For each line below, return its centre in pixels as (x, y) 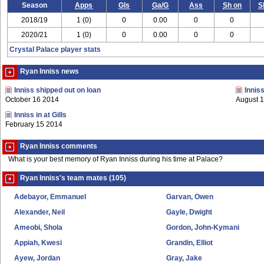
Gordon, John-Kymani (203, 227)
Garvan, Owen (190, 197)
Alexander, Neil (39, 212)
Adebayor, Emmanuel (50, 197)
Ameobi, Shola (38, 227)
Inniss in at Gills (40, 115)
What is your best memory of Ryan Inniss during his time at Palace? (115, 159)
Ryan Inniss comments (59, 146)
